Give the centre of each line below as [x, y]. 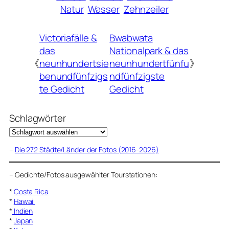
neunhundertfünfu [149, 64]
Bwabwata [131, 38]
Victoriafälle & [68, 38]
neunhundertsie [74, 64]
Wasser [104, 9]
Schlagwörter [38, 118]
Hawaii [24, 201]
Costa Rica [31, 191]
